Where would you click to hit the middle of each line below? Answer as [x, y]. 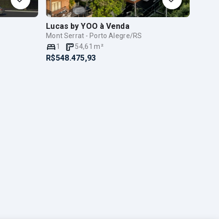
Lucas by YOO [72, 26]
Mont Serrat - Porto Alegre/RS [94, 35]
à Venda [115, 26]
